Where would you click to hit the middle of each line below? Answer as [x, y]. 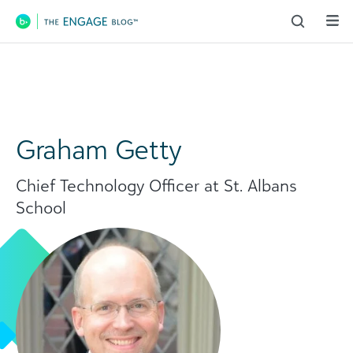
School [41, 207]
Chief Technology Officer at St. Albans [156, 185]
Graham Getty [99, 149]
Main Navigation [95, 34]
